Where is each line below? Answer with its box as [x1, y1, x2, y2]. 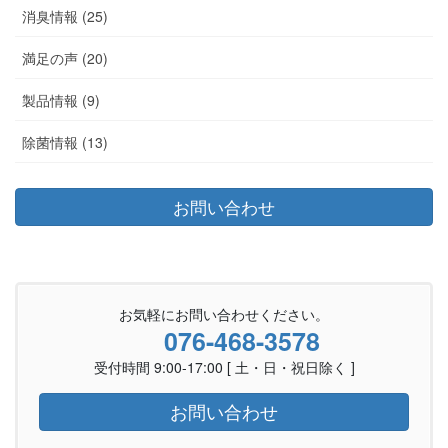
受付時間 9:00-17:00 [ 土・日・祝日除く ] [93, 357, 355, 378]
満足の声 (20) [22, 47, 108, 68]
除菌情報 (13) [22, 131, 108, 152]
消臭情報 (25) [22, 5, 108, 26]
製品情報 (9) [22, 89, 100, 110]
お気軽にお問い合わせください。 [119, 304, 329, 325]
